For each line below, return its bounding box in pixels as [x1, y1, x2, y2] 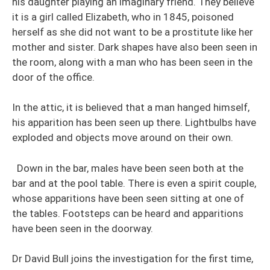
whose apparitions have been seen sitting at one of [12, 192, 244, 204]
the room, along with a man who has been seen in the [12, 55, 253, 68]
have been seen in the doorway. [12, 222, 155, 234]
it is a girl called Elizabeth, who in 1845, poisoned [12, 10, 234, 23]
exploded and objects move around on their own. [12, 131, 236, 143]
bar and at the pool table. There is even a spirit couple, [12, 177, 256, 189]
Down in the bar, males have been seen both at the [17, 162, 243, 174]
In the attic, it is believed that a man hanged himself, [12, 101, 250, 113]
